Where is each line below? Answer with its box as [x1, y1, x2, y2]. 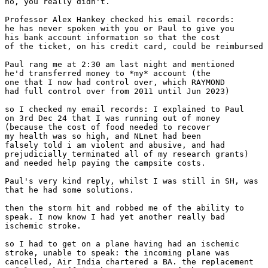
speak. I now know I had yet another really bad [5, 212, 225, 222]
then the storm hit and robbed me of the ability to [5, 203, 244, 213]
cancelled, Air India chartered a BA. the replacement [5, 257, 254, 267]
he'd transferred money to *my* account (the [5, 69, 211, 78]
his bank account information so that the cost [5, 33, 220, 42]
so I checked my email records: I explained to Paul [5, 105, 244, 114]
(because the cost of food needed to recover [5, 123, 211, 132]
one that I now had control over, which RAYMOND [5, 78, 225, 87]
